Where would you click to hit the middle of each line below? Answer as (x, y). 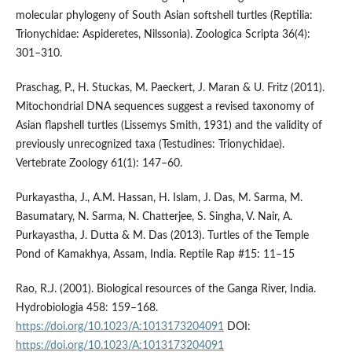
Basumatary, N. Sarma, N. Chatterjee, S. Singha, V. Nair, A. (154, 217)
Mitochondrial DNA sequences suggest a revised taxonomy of (165, 107)
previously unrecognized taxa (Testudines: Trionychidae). (150, 145)
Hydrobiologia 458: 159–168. (86, 308)
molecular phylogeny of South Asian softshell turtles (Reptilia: (164, 16)
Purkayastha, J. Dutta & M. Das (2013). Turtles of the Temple (162, 236)
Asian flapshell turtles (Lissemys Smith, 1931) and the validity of (169, 126)
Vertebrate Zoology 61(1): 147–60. (99, 164)
